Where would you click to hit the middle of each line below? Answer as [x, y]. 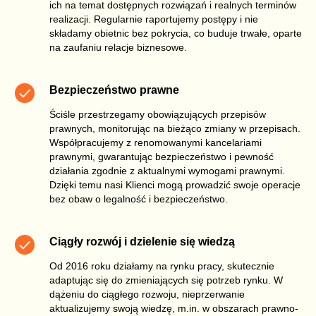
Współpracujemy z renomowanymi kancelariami [156, 142]
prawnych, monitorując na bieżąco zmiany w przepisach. [175, 128]
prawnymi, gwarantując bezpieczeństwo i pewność [162, 156]
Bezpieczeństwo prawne [114, 90]
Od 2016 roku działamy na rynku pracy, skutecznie [162, 266]
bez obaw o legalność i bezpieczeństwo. [139, 199]
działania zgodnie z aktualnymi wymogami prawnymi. [167, 170]
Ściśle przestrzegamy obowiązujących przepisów [158, 114]
